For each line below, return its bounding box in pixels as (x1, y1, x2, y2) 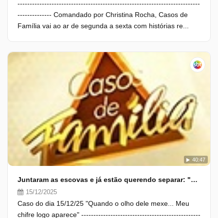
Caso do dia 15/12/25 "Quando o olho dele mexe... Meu (18, 200, 189, 207)
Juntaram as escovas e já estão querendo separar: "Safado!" (191, 176, 198, 183)
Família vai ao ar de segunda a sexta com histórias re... (18, 22, 189, 30)
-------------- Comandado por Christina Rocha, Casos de (18, 11, 188, 18)
